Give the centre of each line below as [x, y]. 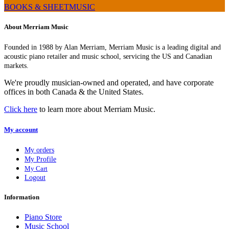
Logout [35, 177]
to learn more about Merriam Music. [96, 109]
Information [22, 197]
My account [21, 129]
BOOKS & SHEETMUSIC [50, 7]
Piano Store [43, 217]
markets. [17, 66]
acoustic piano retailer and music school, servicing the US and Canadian [108, 56]
